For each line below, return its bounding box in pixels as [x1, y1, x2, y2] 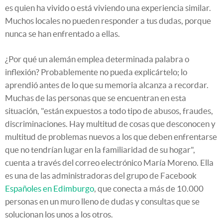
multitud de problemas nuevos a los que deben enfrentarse [5, 131, 217, 141]
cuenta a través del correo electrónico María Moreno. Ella [5, 157, 214, 167]
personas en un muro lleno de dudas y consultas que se [5, 196, 200, 206]
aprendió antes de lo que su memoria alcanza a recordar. [5, 80, 209, 90]
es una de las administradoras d [5, 170, 118, 180]
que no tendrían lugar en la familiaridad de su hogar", [5, 144, 195, 154]
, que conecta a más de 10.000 [94, 183, 204, 193]
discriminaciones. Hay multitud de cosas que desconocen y [5, 118, 216, 128]
